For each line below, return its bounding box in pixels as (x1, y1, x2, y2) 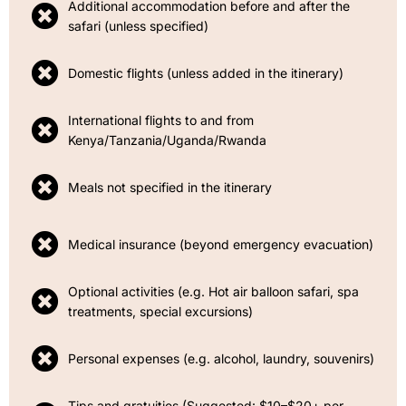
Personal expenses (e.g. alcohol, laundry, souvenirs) (68, 350, 374, 366)
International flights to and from (68, 111, 254, 128)
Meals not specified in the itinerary (68, 179, 272, 195)
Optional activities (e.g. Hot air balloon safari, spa (68, 283, 359, 299)
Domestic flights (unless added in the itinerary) (68, 64, 343, 81)
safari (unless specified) (68, 17, 208, 34)
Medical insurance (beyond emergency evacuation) (68, 236, 373, 252)
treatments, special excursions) (68, 303, 253, 319)
